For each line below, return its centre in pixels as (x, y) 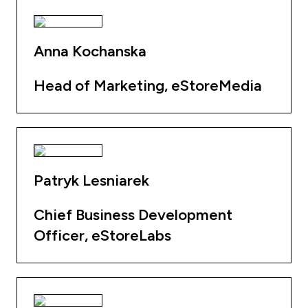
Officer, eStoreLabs (102, 235)
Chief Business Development (133, 215)
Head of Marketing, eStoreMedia (148, 86)
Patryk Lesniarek (91, 180)
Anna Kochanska (90, 51)
